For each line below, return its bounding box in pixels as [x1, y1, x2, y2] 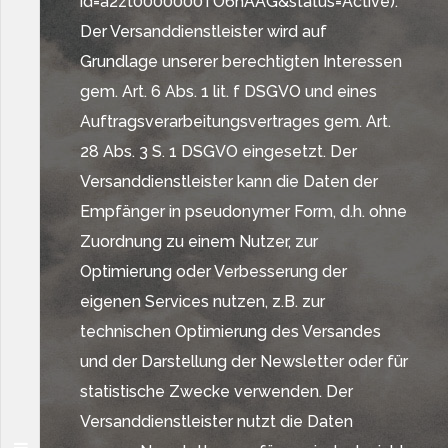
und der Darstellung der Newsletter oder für [80, 352, 408, 371]
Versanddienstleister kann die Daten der [80, 172, 378, 191]
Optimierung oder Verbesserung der [80, 262, 347, 281]
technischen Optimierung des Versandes [80, 322, 381, 341]
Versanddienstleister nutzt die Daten [80, 412, 353, 431]
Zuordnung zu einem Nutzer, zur [80, 232, 318, 251]
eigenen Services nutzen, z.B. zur [80, 292, 325, 311]
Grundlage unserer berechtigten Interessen [80, 52, 402, 71]
